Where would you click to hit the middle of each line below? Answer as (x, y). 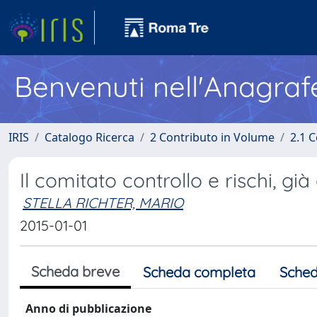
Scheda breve (75, 271)
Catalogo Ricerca (90, 137)
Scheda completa (199, 272)
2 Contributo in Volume (212, 137)
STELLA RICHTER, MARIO (103, 203)
